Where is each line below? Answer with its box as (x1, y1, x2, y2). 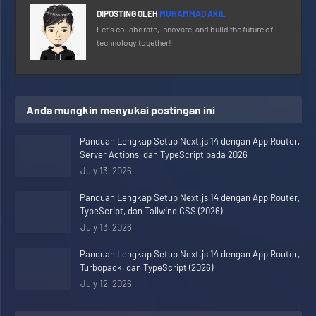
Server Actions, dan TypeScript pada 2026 (80, 149, 248, 160)
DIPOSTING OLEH (97, 8, 158, 18)
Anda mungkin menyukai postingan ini (26, 103, 215, 116)
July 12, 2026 (80, 278, 132, 289)
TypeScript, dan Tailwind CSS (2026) (80, 205, 222, 217)
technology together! (97, 37, 171, 47)
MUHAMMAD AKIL (158, 8, 226, 18)
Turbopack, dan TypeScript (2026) (80, 262, 213, 273)
